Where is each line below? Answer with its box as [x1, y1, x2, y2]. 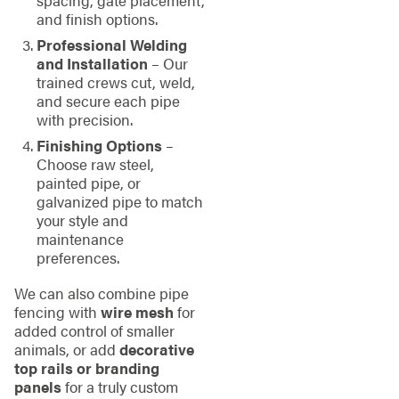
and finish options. [36, 7, 158, 29]
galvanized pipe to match [36, 191, 203, 213]
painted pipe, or [36, 172, 141, 194]
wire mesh [100, 300, 174, 322]
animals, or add [13, 338, 119, 360]
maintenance [36, 228, 124, 250]
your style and [36, 209, 128, 232]
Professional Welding [36, 33, 187, 55]
